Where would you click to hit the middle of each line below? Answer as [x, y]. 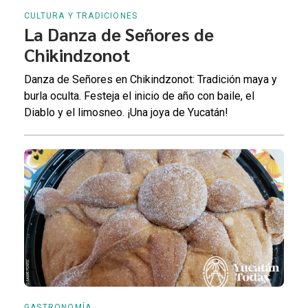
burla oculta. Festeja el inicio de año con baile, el [139, 96]
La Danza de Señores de [119, 34]
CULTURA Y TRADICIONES [81, 16]
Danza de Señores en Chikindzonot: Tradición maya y [151, 80]
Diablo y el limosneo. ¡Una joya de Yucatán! [126, 113]
